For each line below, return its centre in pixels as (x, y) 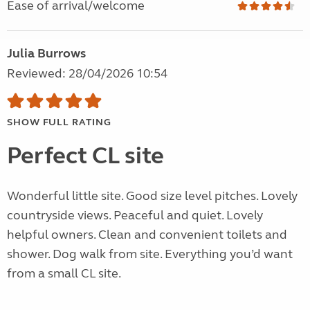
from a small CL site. (64, 274)
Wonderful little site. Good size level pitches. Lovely (152, 196)
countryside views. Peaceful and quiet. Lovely (135, 216)
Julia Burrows (46, 54)
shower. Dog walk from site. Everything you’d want (150, 254)
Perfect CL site (85, 156)
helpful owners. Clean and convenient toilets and (147, 235)
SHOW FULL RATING (59, 122)
